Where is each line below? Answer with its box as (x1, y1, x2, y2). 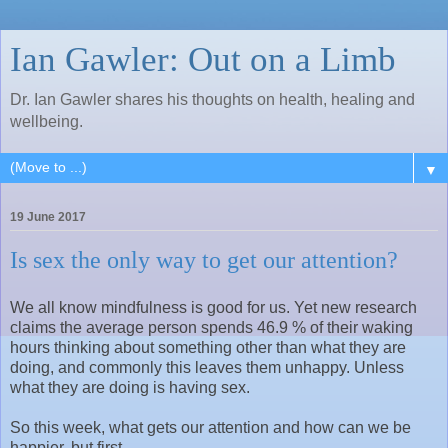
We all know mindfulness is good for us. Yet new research (10, 298, 417, 316)
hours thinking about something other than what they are (10, 338, 406, 356)
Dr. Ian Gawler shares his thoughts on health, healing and (10, 91, 415, 108)
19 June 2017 (10, 210, 86, 225)
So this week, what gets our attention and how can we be (10, 418, 411, 436)
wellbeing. (10, 113, 83, 130)
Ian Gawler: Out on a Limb (10, 40, 396, 78)
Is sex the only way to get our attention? (10, 246, 398, 274)
